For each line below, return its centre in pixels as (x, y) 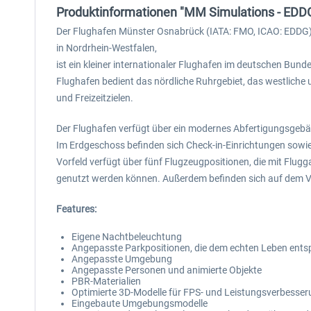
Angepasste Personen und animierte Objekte (167, 270)
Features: (76, 209)
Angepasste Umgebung (122, 259)
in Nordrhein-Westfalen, (107, 48)
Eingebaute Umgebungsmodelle (140, 303)
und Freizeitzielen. (95, 98)
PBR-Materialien (106, 281)
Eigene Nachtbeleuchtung (127, 237)
